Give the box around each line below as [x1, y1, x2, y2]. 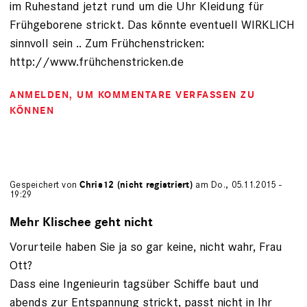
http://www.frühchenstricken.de [10, 53, 184, 70]
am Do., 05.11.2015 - [193, 179, 282, 191]
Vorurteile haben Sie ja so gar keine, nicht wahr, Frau [10, 238, 282, 255]
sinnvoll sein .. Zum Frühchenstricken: [10, 35, 204, 51]
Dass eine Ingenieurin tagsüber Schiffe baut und [10, 275, 259, 292]
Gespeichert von [10, 179, 80, 191]
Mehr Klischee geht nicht [10, 214, 153, 231]
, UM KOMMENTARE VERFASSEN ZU [69, 88, 255, 102]
